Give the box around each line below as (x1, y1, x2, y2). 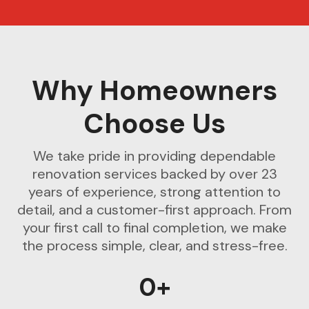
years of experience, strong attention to (28, 183, 281, 201)
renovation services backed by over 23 (32, 165, 277, 183)
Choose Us (83, 106, 226, 142)
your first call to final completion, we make (22, 219, 287, 237)
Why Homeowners (32, 72, 277, 109)
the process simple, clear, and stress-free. (21, 237, 288, 255)
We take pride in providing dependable (33, 147, 276, 166)
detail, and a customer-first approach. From (17, 201, 292, 219)
